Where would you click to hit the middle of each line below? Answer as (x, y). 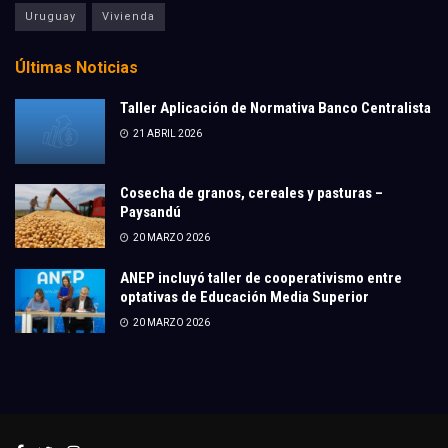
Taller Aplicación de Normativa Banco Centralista (275, 108)
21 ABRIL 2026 (166, 134)
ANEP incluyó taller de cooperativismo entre (261, 277)
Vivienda (128, 17)
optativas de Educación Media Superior (244, 296)
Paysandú (150, 211)
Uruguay (50, 17)
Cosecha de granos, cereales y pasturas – (251, 192)
